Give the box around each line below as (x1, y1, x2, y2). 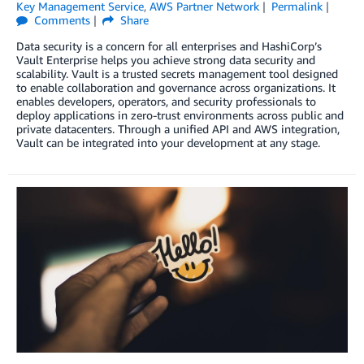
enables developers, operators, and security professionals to (16, 94, 316, 109)
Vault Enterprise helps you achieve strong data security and (16, 53, 315, 67)
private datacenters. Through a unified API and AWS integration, (16, 122, 340, 136)
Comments (31, 13, 91, 28)
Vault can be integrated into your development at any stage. (16, 136, 320, 150)
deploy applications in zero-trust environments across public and (16, 108, 344, 123)
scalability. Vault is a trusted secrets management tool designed (16, 67, 338, 81)
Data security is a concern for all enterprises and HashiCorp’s (16, 39, 322, 54)
